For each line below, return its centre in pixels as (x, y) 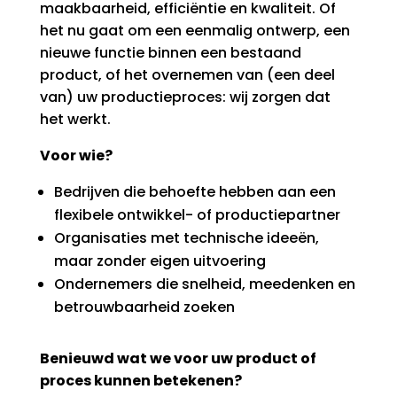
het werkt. (75, 120)
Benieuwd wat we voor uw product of (178, 359)
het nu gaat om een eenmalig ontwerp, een (195, 31)
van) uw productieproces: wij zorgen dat (185, 97)
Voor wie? (76, 156)
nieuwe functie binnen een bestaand (170, 53)
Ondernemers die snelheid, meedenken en (204, 284)
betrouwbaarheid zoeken (144, 307)
